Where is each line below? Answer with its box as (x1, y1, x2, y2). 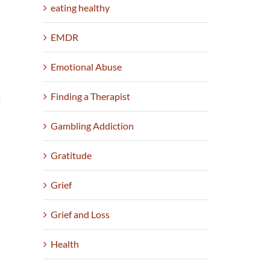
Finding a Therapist (51, 90, 131, 102)
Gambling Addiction (51, 120, 134, 132)
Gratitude (51, 149, 92, 162)
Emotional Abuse (51, 61, 122, 73)
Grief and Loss (51, 209, 110, 221)
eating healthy (51, 2, 110, 14)
